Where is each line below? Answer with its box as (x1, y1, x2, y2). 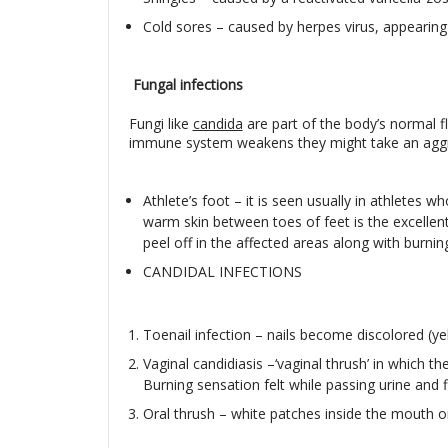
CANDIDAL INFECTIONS (142, 262, 302, 281)
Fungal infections (132, 75, 243, 94)
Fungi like (128, 114, 193, 133)
